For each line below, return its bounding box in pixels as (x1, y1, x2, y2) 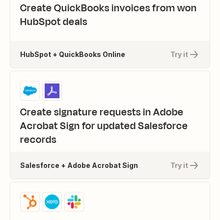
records (20, 133, 56, 147)
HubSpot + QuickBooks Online (20, 50, 125, 58)
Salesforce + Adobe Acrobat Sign (20, 161, 138, 169)
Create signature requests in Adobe (20, 105, 184, 119)
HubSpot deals (20, 15, 87, 29)
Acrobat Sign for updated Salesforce (20, 119, 188, 133)
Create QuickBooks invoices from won (20, 1, 197, 15)
